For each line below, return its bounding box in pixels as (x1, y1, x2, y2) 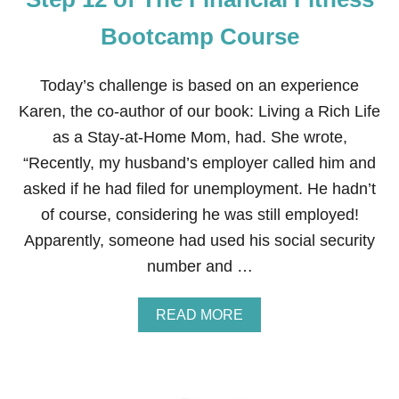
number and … (146, 257, 253, 275)
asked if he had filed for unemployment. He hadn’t (23, 180, 376, 198)
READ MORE (156, 307, 243, 322)
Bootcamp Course (100, 23, 299, 50)
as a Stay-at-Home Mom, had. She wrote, (52, 128, 347, 146)
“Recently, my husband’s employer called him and (23, 154, 376, 172)
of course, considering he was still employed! (40, 206, 359, 224)
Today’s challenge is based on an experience (40, 77, 359, 94)
